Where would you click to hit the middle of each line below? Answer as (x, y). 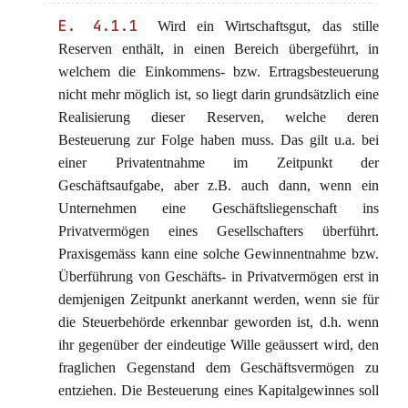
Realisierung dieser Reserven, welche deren (219, 117)
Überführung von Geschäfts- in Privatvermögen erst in (219, 276)
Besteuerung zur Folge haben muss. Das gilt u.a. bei (219, 140)
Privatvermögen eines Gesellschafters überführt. (219, 231)
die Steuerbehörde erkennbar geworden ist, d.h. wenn (219, 322)
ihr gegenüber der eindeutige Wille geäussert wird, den (219, 345)
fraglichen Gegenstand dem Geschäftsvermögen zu (219, 367)
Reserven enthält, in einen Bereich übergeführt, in (219, 49)
